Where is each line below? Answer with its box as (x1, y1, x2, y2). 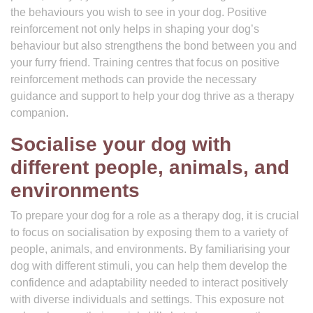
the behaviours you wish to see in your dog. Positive (10, 6, 267, 18)
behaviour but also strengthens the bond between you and (10, 40, 297, 52)
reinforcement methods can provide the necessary (10, 73, 256, 85)
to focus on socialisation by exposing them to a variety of (10, 226, 288, 238)
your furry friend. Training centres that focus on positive (10, 57, 279, 68)
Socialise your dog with (10, 133, 231, 155)
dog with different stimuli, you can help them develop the (10, 260, 287, 272)
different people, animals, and (10, 156, 289, 178)
